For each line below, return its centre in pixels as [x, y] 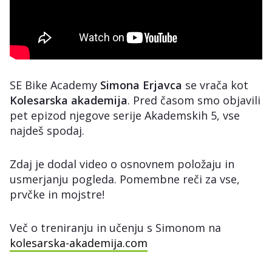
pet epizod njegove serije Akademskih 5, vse [125, 115]
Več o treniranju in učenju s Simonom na [115, 227]
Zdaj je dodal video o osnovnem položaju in [122, 164]
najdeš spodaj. [47, 130]
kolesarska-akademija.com [79, 243]
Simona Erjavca [141, 85]
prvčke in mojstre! [57, 194]
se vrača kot [215, 85]
